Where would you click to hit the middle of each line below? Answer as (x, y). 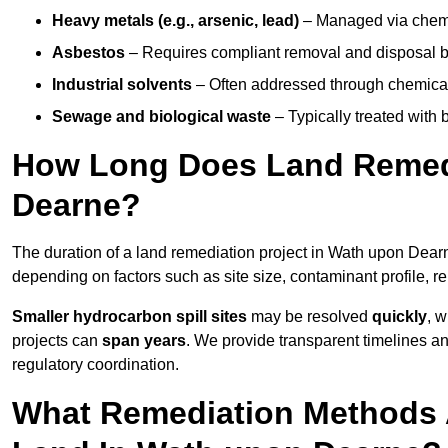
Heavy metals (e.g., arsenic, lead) (175, 21)
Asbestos (88, 53)
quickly (399, 317)
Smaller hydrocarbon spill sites (129, 317)
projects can (57, 341)
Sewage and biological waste (161, 117)
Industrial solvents (122, 85)
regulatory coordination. (95, 365)
